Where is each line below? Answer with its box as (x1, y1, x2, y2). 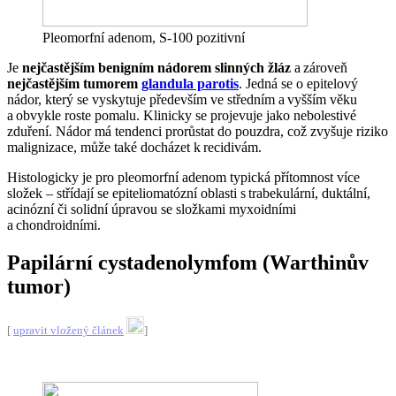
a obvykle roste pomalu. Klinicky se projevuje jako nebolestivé (7, 108, 356, 124)
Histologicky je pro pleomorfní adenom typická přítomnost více (7, 170, 360, 186)
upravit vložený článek (13, 324, 124, 338)
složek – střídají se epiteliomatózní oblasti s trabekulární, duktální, (7, 186, 370, 202)
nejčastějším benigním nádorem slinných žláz (22, 60, 291, 76)
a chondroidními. (7, 217, 101, 233)
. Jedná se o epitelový (239, 76, 358, 92)
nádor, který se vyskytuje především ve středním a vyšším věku (7, 92, 357, 108)
